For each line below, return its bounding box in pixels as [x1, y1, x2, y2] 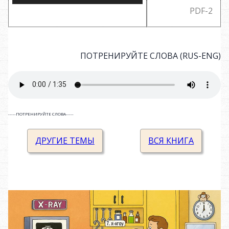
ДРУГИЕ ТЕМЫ [35, 134, 95, 146]
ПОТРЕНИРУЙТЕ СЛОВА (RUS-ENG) [80, 50, 221, 61]
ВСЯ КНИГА [148, 134, 194, 146]
